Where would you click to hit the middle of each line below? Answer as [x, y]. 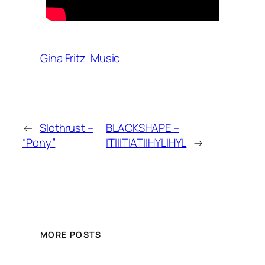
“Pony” [39, 142]
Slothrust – [66, 127]
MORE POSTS [71, 235]
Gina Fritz [63, 58]
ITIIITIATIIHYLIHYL [146, 142]
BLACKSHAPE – [143, 127]
